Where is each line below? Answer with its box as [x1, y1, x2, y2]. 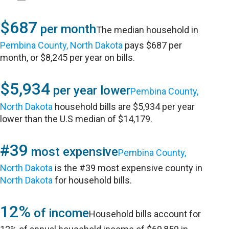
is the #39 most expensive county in [53, 163, 203, 173]
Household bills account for [89, 209, 201, 219]
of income [31, 206, 89, 220]
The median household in [96, 25, 199, 35]
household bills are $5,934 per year [53, 101, 195, 112]
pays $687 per [123, 40, 182, 51]
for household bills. [53, 175, 132, 186]
